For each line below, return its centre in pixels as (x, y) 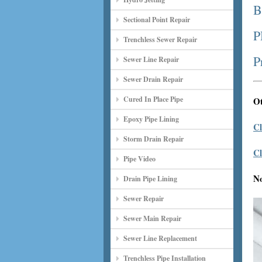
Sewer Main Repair (152, 218)
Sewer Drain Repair (153, 79)
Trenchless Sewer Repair (160, 39)
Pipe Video (139, 159)
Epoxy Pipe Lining (151, 119)
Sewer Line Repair (151, 59)
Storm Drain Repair (154, 139)
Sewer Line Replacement (160, 238)
